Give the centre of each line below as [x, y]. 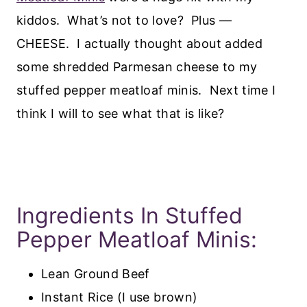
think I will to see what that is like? [121, 113]
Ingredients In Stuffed [130, 215]
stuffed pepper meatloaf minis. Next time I [146, 90]
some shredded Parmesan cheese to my [137, 66]
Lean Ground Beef [96, 273]
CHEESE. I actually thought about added [140, 43]
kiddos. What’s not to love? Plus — [124, 20]
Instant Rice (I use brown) [120, 297]
